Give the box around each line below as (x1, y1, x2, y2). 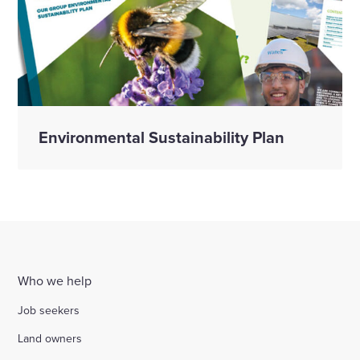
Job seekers (18, 301, 80, 318)
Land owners (18, 329, 83, 346)
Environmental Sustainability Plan (39, 125, 284, 149)
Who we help (18, 272, 92, 290)
